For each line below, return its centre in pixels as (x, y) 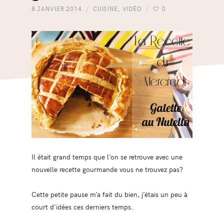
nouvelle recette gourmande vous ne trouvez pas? (107, 169)
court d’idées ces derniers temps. (82, 207)
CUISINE (105, 8)
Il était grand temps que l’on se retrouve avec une (107, 157)
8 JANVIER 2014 (56, 8)
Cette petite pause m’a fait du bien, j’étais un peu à (109, 194)
